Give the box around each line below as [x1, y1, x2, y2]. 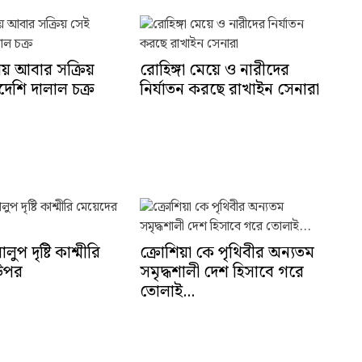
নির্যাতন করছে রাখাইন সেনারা [139, 77, 319, 103]
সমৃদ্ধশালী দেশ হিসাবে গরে [139, 259, 304, 285]
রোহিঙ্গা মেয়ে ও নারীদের [139, 57, 289, 83]
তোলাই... [139, 278, 195, 305]
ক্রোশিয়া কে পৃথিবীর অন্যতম [139, 239, 314, 266]
